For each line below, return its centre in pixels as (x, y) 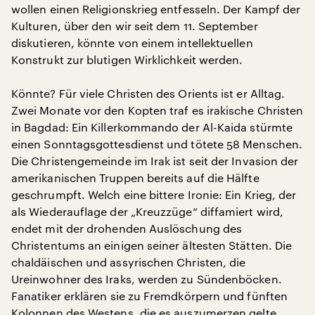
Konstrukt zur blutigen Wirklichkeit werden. (127, 59)
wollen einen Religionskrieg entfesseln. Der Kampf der (156, 9)
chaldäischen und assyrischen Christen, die (129, 262)
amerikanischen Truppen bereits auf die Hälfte (135, 178)
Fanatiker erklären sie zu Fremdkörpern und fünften (149, 296)
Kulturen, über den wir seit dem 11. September (135, 26)
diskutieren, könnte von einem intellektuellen (132, 43)
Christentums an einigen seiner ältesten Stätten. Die (152, 245)
